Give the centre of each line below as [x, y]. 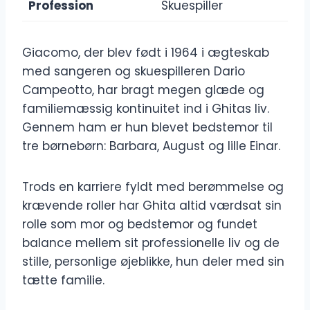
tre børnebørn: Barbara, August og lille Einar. [151, 146]
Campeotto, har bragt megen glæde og [143, 90]
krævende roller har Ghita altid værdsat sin [152, 206]
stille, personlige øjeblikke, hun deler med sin [153, 262]
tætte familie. [63, 281]
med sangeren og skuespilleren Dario [134, 72]
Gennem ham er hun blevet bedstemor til [147, 128]
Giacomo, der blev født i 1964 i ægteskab [146, 53]
